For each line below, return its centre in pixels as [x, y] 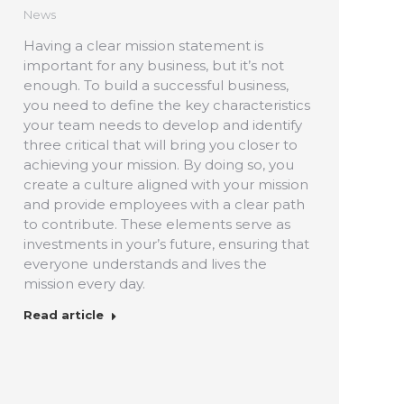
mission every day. [84, 283]
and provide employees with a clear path [164, 204]
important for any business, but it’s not [154, 65]
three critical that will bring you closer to [161, 144]
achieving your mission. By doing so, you [159, 164]
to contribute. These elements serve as [157, 224]
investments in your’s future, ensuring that [166, 243]
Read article [64, 314]
